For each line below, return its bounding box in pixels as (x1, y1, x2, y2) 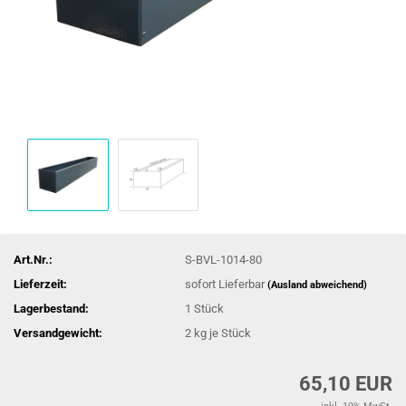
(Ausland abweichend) (267, 278, 368, 291)
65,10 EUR (299, 372, 392, 395)
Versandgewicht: (14, 325, 102, 340)
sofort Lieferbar (185, 276, 268, 291)
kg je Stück (191, 325, 252, 340)
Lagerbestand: (14, 301, 89, 315)
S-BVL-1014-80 (185, 252, 263, 266)
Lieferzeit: (14, 276, 67, 291)
